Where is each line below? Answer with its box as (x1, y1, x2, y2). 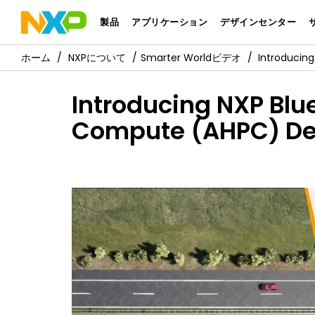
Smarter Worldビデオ (141, 51, 241, 65)
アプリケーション (131, 15, 208, 29)
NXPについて (68, 51, 126, 65)
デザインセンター (220, 15, 297, 29)
